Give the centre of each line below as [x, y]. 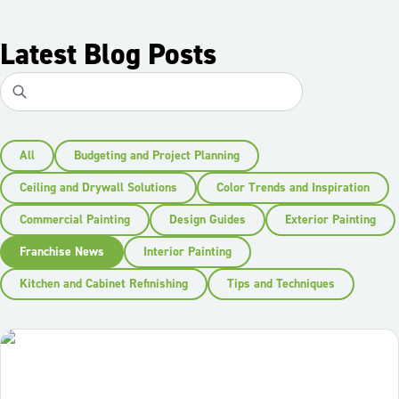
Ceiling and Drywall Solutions [98, 188]
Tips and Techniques [281, 285]
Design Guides [208, 220]
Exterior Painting [330, 220]
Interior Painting [187, 252]
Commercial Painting [75, 220]
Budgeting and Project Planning [157, 156]
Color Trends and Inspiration [293, 188]
